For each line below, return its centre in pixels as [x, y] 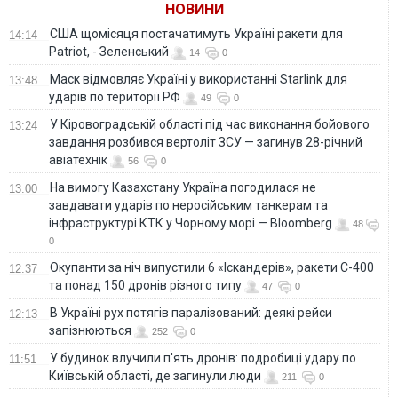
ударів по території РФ [115, 96]
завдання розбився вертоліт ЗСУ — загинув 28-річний [206, 142]
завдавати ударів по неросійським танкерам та [188, 205]
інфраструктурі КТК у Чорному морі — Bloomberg [191, 223]
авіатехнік [78, 159]
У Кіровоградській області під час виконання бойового [210, 124]
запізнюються [90, 330]
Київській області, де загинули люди [155, 375]
